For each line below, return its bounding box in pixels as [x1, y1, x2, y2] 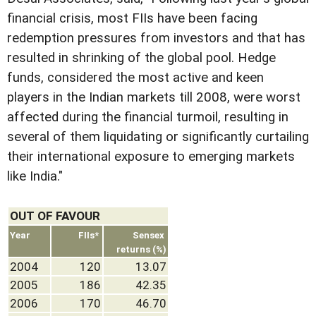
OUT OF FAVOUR [10, 209, 100, 224]
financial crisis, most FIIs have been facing [7, 11, 257, 27]
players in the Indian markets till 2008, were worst [7, 90, 300, 106]
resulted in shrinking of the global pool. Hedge [7, 50, 276, 66]
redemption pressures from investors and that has [7, 30, 305, 47]
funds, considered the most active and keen [7, 70, 264, 86]
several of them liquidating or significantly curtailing [7, 129, 309, 145]
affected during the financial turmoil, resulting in [7, 109, 288, 126]
